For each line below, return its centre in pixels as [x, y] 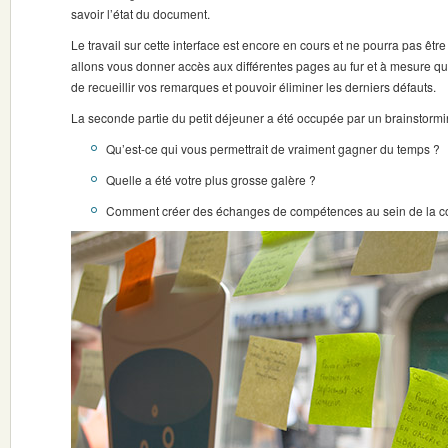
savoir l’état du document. [140, 13]
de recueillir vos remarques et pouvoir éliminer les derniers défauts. [253, 86]
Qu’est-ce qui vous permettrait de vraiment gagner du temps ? [273, 148]
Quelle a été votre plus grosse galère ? [211, 179]
